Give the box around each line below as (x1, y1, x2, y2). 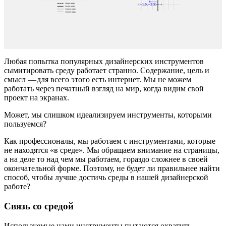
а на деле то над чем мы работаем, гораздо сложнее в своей (4, 155, 208, 164)
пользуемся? (4, 120, 46, 129)
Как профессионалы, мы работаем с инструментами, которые (4, 137, 215, 146)
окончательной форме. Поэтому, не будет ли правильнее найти (4, 164, 220, 173)
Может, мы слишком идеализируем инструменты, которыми (4, 110, 212, 120)
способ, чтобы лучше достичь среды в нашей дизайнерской (4, 173, 208, 182)
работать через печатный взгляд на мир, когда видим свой (4, 84, 204, 93)
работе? (4, 182, 30, 191)
